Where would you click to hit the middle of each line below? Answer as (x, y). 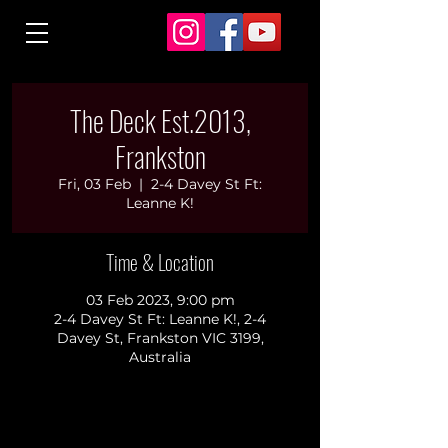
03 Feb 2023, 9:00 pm (160, 300)
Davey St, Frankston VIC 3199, (160, 338)
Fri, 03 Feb (94, 184)
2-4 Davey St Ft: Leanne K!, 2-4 (160, 319)
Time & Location (160, 262)
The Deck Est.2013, (160, 120)
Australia (160, 357)
